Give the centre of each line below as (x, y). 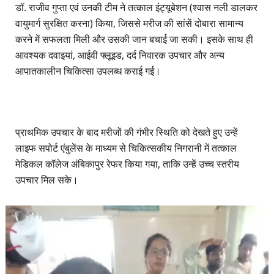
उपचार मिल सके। (47, 180)
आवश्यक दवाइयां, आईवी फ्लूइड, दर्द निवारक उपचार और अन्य (120, 55)
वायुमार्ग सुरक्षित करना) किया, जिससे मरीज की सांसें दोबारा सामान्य (129, 23)
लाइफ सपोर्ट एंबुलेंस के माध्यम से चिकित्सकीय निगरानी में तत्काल (126, 148)
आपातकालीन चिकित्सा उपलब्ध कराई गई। (88, 71)
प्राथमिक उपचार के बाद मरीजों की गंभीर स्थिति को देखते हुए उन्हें (127, 132)
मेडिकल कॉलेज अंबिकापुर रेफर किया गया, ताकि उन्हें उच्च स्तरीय (127, 164)
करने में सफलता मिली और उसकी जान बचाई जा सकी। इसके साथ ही (134, 39)
